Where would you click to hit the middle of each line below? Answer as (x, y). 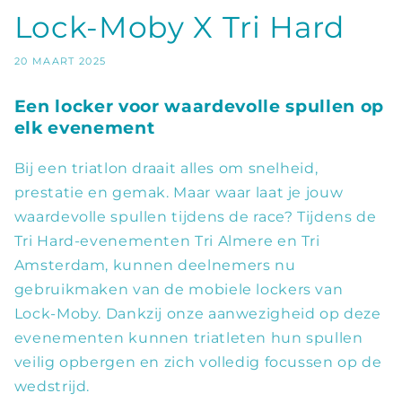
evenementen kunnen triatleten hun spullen (188, 337)
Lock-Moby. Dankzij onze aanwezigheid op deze (197, 313)
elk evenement (84, 127)
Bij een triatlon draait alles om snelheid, (166, 168)
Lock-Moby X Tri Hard (179, 26)
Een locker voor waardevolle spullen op (199, 106)
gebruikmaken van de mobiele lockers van (179, 289)
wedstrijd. (52, 386)
